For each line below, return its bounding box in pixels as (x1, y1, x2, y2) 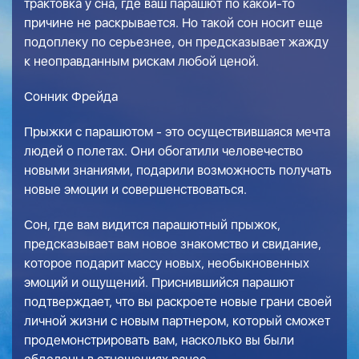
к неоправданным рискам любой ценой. (24, 54, 259, 69)
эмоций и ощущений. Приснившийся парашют (24, 275, 294, 290)
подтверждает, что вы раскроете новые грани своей (24, 294, 332, 309)
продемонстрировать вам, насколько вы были (24, 333, 294, 348)
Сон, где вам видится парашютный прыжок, (24, 217, 280, 232)
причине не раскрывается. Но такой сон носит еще (24, 15, 323, 30)
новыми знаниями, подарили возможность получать (24, 163, 332, 178)
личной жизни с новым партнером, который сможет (24, 313, 330, 329)
